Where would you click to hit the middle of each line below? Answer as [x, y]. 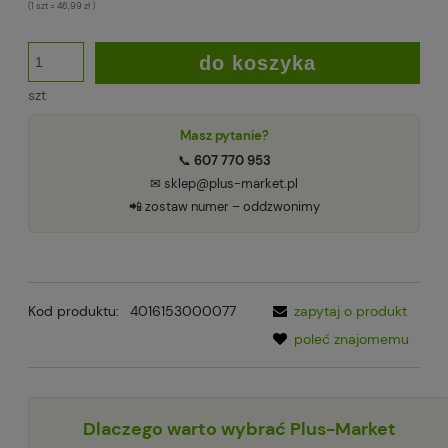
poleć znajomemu [351, 339]
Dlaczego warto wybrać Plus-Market [239, 429]
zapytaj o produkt [350, 311]
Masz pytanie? [224, 136]
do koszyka [257, 63]
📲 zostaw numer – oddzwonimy [224, 207]
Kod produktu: [73, 311]
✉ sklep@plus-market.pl [224, 184]
